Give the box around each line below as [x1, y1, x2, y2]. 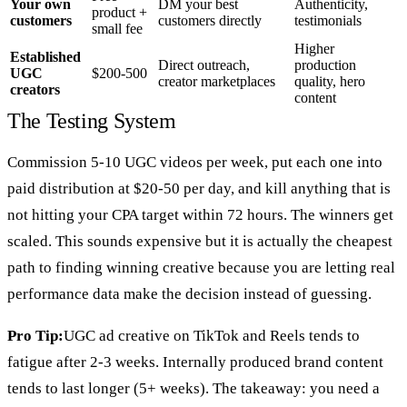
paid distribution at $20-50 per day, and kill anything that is [7, 179, 391, 197]
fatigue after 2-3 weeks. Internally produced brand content [7, 352, 383, 371]
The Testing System [7, 108, 176, 133]
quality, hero [294, 73, 365, 89]
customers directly [158, 12, 262, 28]
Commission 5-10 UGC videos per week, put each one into [7, 153, 382, 171]
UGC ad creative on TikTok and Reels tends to [64, 326, 360, 344]
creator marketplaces [158, 73, 275, 89]
